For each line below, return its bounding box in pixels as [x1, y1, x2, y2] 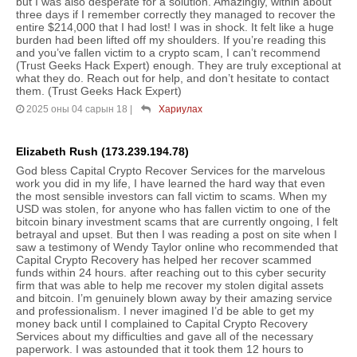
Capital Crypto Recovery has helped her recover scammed [16, 253, 312, 267]
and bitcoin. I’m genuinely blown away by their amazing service [16, 292, 332, 305]
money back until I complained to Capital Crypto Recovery [16, 317, 308, 331]
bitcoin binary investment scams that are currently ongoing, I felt [16, 215, 338, 229]
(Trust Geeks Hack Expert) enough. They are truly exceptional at [16, 59, 341, 73]
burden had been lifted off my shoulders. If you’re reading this [16, 33, 326, 47]
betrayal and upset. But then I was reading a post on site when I [16, 228, 337, 241]
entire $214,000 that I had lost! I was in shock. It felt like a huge [16, 21, 334, 34]
